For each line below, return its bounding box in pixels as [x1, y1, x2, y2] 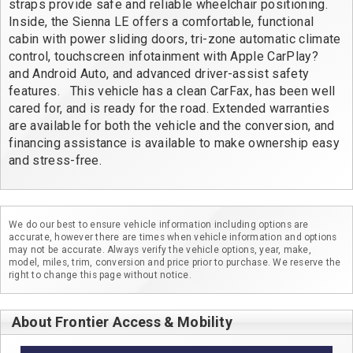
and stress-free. [9, 153, 102, 169]
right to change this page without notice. [9, 269, 191, 281]
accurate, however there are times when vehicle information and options [9, 231, 337, 243]
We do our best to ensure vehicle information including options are [9, 218, 309, 230]
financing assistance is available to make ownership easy [9, 136, 344, 151]
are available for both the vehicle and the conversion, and [9, 118, 338, 134]
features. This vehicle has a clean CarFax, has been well [9, 84, 339, 99]
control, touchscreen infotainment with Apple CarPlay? [9, 49, 322, 65]
